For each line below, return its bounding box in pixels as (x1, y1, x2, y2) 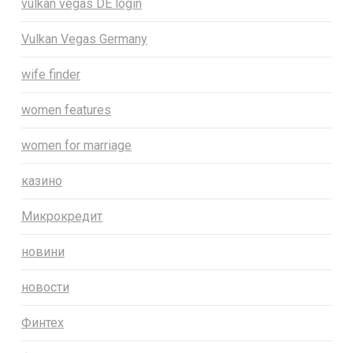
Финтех (20, 315, 64, 331)
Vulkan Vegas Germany (20, 32, 147, 47)
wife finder (20, 67, 80, 83)
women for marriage (20, 138, 132, 154)
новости (20, 280, 69, 295)
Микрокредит (20, 209, 102, 225)
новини (20, 244, 65, 260)
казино (20, 173, 62, 189)
